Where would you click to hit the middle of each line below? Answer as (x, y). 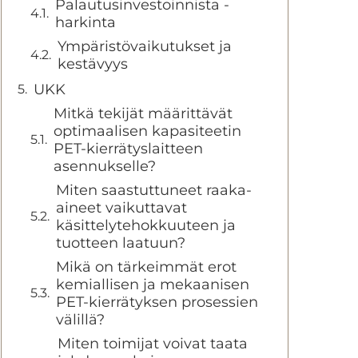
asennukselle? (105, 166)
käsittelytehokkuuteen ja (146, 225)
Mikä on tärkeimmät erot (146, 267)
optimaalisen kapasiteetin (147, 131)
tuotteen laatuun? (121, 243)
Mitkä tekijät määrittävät (143, 113)
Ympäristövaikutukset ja (145, 46)
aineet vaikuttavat (121, 208)
